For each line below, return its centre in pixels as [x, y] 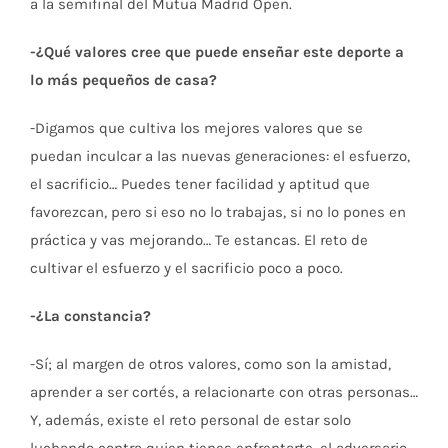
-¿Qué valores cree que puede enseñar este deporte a [217, 51]
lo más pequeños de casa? [123, 79]
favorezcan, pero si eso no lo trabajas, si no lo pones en [218, 211]
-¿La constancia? [90, 315]
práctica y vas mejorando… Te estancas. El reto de [199, 239]
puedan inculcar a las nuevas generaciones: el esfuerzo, [220, 155]
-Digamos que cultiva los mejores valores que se [196, 127]
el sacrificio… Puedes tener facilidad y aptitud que [200, 183]
